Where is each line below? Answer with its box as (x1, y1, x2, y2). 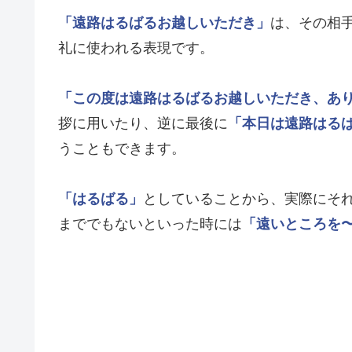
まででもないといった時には (58, 216, 242, 233)
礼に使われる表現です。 (58, 40, 214, 57)
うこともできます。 (58, 141, 185, 157)
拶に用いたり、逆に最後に (58, 115, 228, 132)
